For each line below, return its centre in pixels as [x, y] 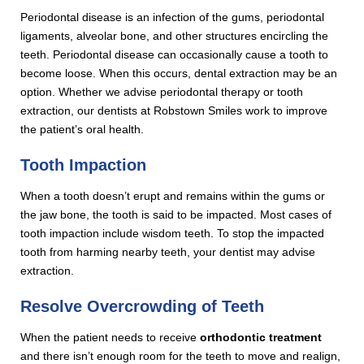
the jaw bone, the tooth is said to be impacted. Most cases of [176, 214]
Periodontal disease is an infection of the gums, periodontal [173, 17]
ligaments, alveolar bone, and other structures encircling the [175, 35]
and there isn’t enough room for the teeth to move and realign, [181, 355]
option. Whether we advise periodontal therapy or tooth [162, 91]
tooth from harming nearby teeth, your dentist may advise [168, 251]
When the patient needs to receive [110, 337]
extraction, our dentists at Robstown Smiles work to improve [174, 110]
